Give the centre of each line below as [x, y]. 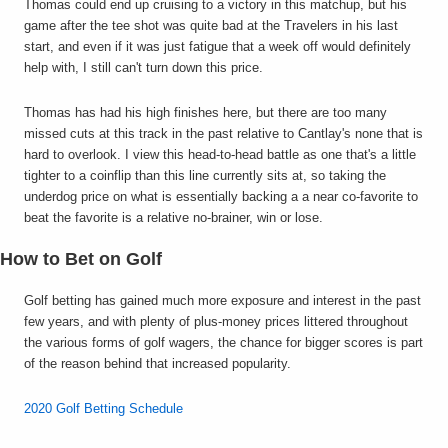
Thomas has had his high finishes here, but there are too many [205, 112]
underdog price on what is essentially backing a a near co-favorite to [221, 196]
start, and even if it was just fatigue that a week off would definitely [217, 46]
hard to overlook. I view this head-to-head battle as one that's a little [220, 154]
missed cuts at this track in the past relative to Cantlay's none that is [223, 133]
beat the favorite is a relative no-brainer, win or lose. [173, 217]
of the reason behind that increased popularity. [157, 364]
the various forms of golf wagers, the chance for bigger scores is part [223, 343]
